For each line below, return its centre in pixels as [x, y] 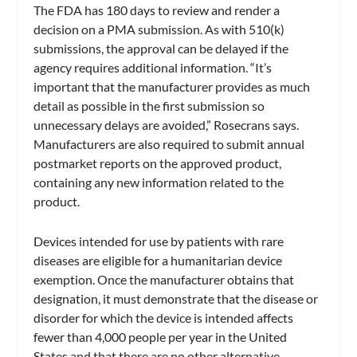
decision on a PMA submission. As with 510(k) [159, 29]
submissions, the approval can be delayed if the [161, 48]
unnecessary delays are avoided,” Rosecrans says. [167, 124]
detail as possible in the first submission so [149, 105]
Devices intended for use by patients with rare [159, 241]
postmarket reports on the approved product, [158, 163]
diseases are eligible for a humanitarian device [158, 260]
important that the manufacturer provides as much [172, 86]
